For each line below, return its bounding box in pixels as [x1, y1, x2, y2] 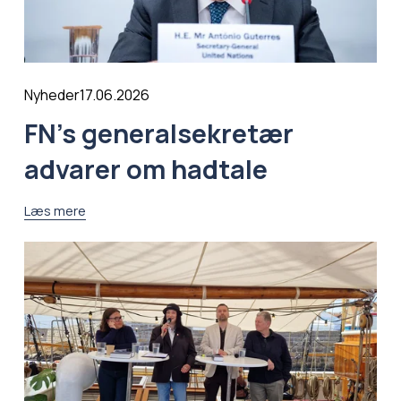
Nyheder [23, 85, 80, 106]
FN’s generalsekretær [23, 115, 294, 152]
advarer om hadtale [23, 151, 268, 188]
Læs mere [23, 201, 86, 220]
